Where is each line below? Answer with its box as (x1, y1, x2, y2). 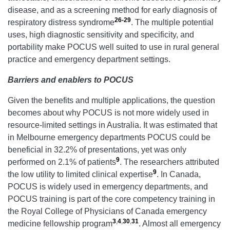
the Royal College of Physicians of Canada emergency (8, 206, 207, 216)
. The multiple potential (131, 17, 214, 27)
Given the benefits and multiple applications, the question (8, 95, 215, 105)
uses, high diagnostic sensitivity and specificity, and (8, 30, 194, 39)
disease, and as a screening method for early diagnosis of (8, 5, 217, 14)
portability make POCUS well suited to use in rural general (8, 42, 219, 51)
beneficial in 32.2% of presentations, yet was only (8, 145, 186, 154)
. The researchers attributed (120, 157, 219, 166)
